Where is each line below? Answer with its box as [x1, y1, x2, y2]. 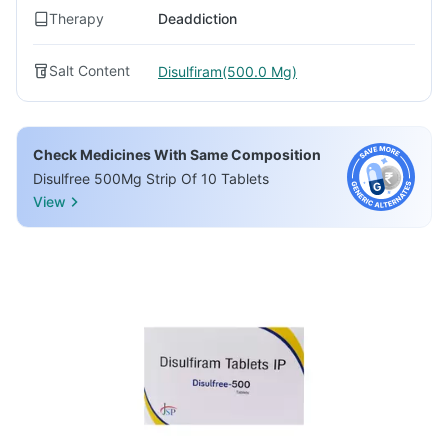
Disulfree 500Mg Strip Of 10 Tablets [33, 170, 269, 187]
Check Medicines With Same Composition [33, 146, 321, 163]
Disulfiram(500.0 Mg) [158, 62, 297, 80]
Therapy [49, 9, 104, 27]
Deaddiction [158, 10, 237, 27]
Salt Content [49, 62, 130, 79]
